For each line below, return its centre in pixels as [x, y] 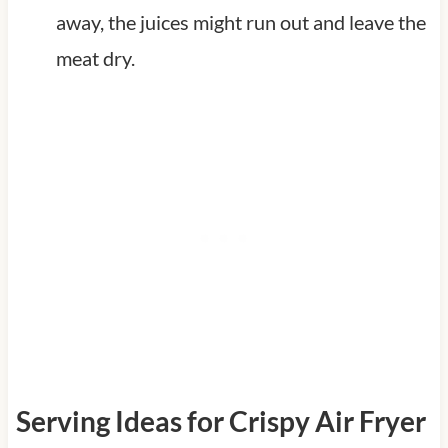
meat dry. [95, 57]
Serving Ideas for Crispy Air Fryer [220, 420]
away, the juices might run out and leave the [240, 21]
